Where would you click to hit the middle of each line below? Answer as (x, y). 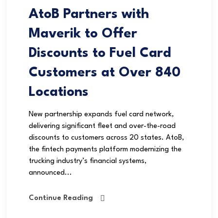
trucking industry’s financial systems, (88, 162)
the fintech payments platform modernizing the (105, 150)
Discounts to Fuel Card (100, 54)
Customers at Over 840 (105, 73)
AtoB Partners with (89, 15)
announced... (50, 173)
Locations (59, 93)
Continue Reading (61, 199)
